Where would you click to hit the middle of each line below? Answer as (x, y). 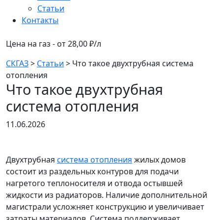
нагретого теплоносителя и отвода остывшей (94, 183)
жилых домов (159, 159)
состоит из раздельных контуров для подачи (92, 171)
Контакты (40, 20)
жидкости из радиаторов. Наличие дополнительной (107, 195)
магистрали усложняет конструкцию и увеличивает (105, 206)
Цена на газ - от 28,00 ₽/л (54, 43)
